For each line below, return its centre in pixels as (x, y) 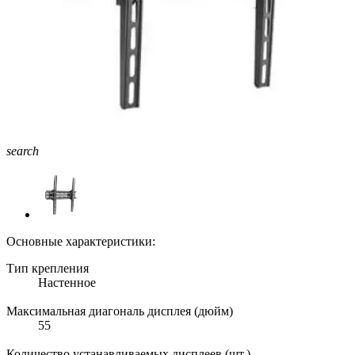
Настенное (67, 282)
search (23, 151)
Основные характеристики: (81, 241)
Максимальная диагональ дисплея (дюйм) (120, 311)
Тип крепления (48, 268)
